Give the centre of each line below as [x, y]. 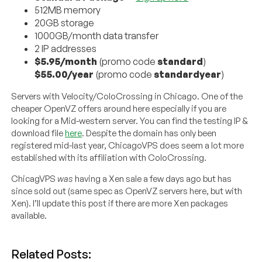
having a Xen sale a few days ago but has [153, 179]
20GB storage [65, 23]
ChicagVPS [35, 179]
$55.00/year [64, 75]
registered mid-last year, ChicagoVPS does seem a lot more [128, 146]
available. [29, 216]
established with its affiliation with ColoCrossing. [109, 158]
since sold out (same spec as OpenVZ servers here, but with [127, 191]
